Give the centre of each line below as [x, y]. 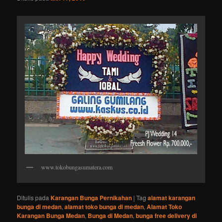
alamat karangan [172, 197]
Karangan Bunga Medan [51, 215]
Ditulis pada [33, 197]
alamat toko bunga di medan [104, 206]
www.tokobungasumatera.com [77, 167]
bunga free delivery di [166, 215]
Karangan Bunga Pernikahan [91, 197]
